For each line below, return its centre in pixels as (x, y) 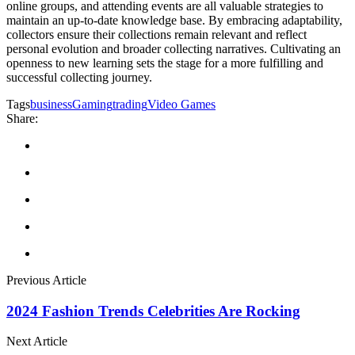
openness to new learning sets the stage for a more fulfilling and (165, 63)
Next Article (37, 342)
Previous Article (46, 280)
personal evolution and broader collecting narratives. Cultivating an (174, 48)
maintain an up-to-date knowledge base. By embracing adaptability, (174, 20)
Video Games (181, 104)
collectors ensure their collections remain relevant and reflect (157, 34)
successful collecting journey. (79, 77)
